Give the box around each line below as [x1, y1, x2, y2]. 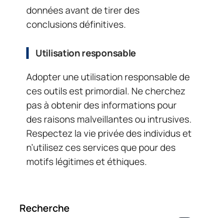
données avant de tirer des [26, 4, 140, 17]
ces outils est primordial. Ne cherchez [26, 84, 185, 97]
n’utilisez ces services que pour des [26, 141, 176, 154]
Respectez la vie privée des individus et [26, 127, 192, 140]
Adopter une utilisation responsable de [26, 70, 190, 83]
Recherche [19, 201, 70, 215]
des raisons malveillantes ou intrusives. [26, 112, 192, 126]
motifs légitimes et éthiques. [26, 155, 147, 168]
